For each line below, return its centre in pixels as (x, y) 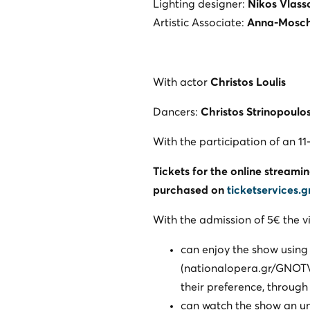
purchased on (190, 190)
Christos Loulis (248, 82)
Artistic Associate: (200, 22)
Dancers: (176, 112)
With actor (181, 82)
